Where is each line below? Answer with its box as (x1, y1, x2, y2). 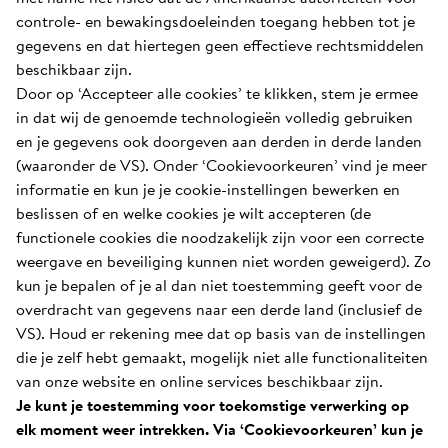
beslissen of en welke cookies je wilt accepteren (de (16, 201, 371, 225)
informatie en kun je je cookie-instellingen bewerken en (16, 177, 400, 201)
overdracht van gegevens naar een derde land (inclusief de (16, 297, 422, 321)
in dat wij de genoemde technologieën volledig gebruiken (16, 105, 413, 129)
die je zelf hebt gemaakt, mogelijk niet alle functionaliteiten (16, 345, 428, 369)
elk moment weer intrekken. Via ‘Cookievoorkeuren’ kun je (16, 417, 423, 441)
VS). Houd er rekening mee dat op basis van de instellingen (16, 321, 426, 345)
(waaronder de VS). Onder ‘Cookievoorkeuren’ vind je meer (16, 153, 427, 177)
